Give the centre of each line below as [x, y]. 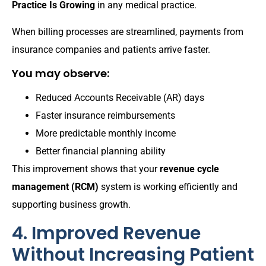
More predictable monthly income [106, 134]
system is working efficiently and [168, 187]
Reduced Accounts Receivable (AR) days [120, 98]
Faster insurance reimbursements [105, 116]
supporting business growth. [71, 205]
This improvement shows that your [86, 169]
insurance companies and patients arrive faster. [111, 49]
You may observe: [61, 74]
